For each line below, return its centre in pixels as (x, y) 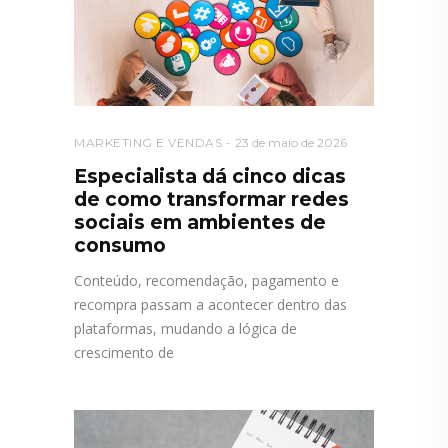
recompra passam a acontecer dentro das (210, 304)
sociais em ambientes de (200, 222)
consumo (120, 245)
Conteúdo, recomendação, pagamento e (206, 280)
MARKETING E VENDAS (148, 142)
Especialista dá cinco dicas (210, 176)
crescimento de (124, 352)
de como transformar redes (211, 199)
